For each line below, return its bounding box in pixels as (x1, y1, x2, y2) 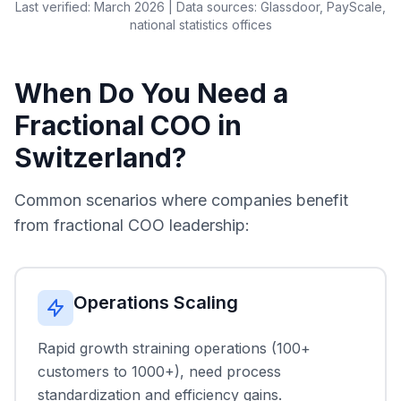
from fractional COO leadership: (14, 216, 250, 235)
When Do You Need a (14, 77, 288, 109)
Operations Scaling (73, 292, 238, 313)
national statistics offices (129, 17, 272, 32)
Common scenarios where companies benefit (14, 191, 348, 209)
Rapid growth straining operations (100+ (38, 339, 311, 357)
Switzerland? (14, 141, 186, 174)
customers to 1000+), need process (38, 363, 281, 380)
